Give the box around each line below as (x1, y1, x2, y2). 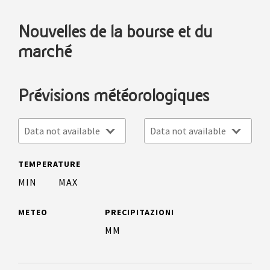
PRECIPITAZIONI (105, 207, 175, 218)
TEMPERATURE (18, 159, 81, 169)
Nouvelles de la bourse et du (18, 23, 212, 41)
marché (18, 43, 72, 61)
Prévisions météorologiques (18, 87, 209, 105)
